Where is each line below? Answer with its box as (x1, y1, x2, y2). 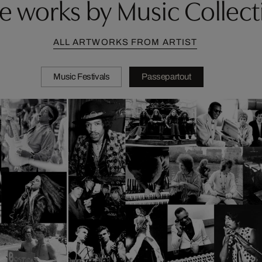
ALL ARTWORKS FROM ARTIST (53, 37, 198, 47)
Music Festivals (53, 72, 110, 81)
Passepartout (142, 72, 191, 81)
